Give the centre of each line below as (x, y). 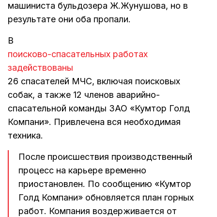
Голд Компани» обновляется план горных (106, 198)
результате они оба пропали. (69, 19)
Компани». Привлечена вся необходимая (94, 122)
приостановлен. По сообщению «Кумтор (105, 184)
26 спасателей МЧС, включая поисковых (94, 81)
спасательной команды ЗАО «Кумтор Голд (99, 108)
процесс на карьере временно (82, 170)
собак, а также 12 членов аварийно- (84, 95)
